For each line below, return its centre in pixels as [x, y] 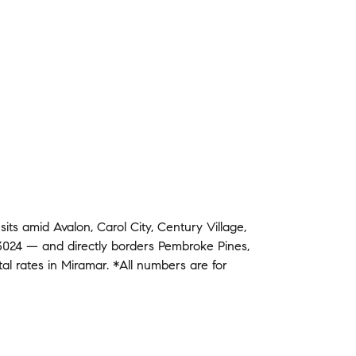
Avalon [72, 227]
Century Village [201, 227]
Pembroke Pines [203, 246]
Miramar [84, 265]
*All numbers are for [168, 265]
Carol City [124, 227]
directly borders [113, 246]
